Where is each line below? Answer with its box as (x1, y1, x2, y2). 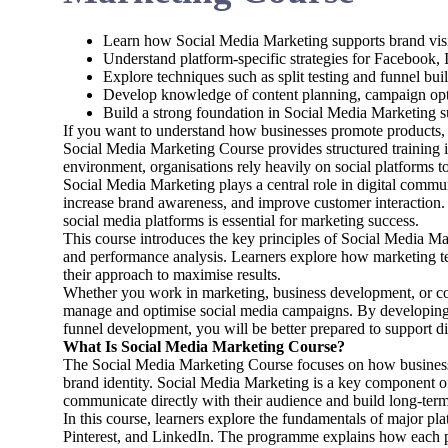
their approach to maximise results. (62, 266, 281, 283)
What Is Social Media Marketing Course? (62, 338, 345, 355)
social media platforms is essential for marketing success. (62, 212, 419, 229)
